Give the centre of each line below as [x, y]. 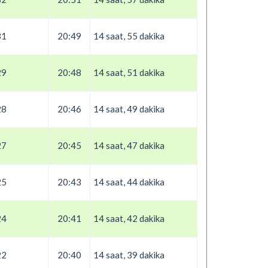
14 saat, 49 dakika [129, 109]
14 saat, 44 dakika [129, 182]
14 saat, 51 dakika [129, 72]
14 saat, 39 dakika [129, 255]
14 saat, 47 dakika [129, 145]
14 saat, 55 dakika [129, 36]
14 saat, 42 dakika [129, 218]
